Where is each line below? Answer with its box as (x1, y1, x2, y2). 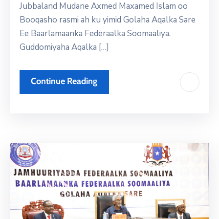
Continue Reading (31, 76, 97, 87)
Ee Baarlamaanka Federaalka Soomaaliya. (20, 28, 171, 40)
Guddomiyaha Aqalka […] (20, 42, 109, 53)
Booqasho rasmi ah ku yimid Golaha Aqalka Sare (20, 14, 196, 26)
